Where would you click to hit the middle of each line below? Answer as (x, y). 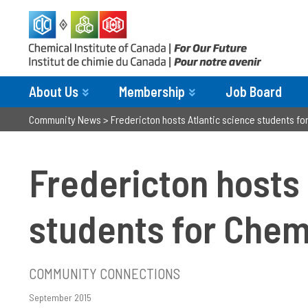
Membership (152, 91)
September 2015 (60, 297)
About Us (54, 91)
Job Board (254, 91)
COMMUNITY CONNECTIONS (104, 273)
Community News (65, 119)
